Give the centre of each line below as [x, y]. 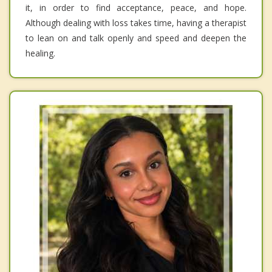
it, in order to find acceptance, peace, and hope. [136, 7]
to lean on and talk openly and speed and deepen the [136, 38]
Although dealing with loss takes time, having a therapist [136, 22]
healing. [40, 53]
